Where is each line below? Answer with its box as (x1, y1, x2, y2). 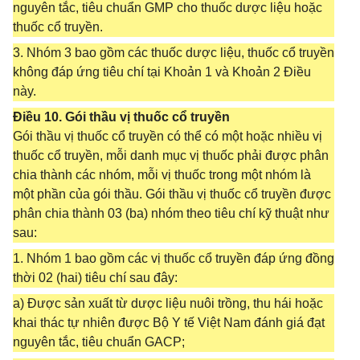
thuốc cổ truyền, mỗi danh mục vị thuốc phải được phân (13, 149, 329, 162)
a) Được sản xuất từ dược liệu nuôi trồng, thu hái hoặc (13, 297, 323, 310)
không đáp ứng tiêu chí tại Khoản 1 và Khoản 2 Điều (13, 65, 311, 79)
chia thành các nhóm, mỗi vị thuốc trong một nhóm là (13, 168, 311, 182)
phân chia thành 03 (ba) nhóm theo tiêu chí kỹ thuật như (13, 207, 329, 220)
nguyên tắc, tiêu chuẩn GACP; (13, 335, 185, 349)
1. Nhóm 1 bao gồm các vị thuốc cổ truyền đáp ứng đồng (13, 252, 334, 265)
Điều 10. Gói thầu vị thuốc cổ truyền (13, 110, 230, 124)
